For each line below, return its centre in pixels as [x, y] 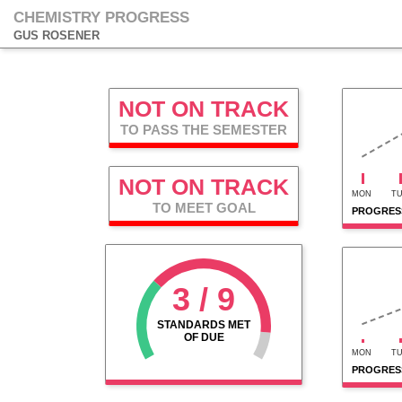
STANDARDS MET [204, 325]
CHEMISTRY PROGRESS [101, 17]
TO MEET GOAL [204, 208]
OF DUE [204, 337]
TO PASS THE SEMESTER [204, 130]
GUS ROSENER [57, 35]
